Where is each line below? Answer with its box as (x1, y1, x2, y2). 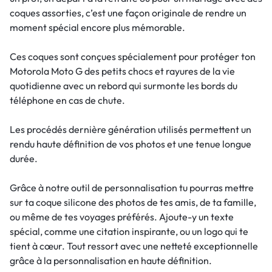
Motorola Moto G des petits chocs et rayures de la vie (10, 65, 235, 77)
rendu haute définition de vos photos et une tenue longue (10, 138, 251, 150)
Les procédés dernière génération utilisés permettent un (10, 123, 251, 135)
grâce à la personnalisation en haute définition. (10, 254, 212, 267)
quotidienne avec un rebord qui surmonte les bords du (10, 80, 237, 92)
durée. (10, 152, 38, 165)
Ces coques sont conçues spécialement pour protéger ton (10, 50, 256, 63)
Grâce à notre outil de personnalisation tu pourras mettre (10, 182, 254, 194)
